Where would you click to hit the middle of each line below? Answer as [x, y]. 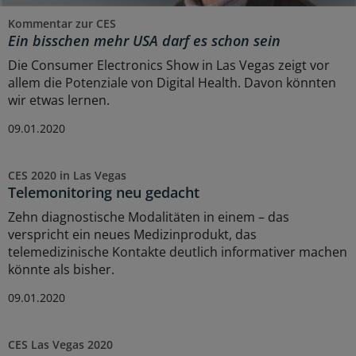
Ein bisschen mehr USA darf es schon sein [144, 40]
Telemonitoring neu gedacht [104, 192]
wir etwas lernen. [59, 100]
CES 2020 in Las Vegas [67, 175]
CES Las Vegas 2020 [60, 344]
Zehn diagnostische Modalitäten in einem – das [149, 217]
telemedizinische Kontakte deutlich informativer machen [178, 252]
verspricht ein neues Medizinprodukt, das [132, 234]
